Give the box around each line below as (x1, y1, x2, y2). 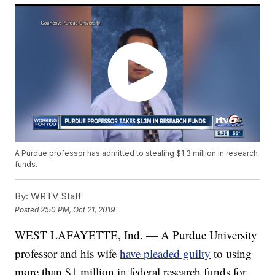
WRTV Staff (28, 190, 82, 203)
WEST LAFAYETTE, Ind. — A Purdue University (15, 227, 258, 243)
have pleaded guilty (120, 246, 211, 261)
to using (214, 246, 252, 261)
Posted (15, 204, 41, 214)
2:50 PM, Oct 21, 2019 (41, 204, 115, 214)
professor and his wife (15, 246, 120, 261)
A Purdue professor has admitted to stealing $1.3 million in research (15, 149, 258, 158)
